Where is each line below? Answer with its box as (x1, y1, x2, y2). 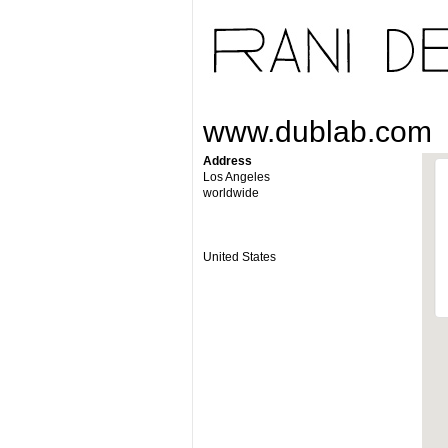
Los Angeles (202, 170, 270, 184)
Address (202, 154, 252, 168)
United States (202, 250, 276, 264)
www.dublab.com (202, 115, 432, 148)
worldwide (202, 186, 259, 200)
